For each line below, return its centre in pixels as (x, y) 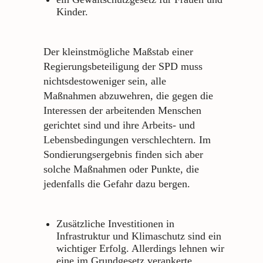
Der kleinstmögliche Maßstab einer (118, 52)
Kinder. (72, 12)
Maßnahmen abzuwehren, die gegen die (128, 96)
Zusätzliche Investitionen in (115, 223)
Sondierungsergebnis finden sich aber (123, 155)
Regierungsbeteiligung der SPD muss (123, 67)
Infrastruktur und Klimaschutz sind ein (139, 236)
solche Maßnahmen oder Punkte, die (121, 169)
